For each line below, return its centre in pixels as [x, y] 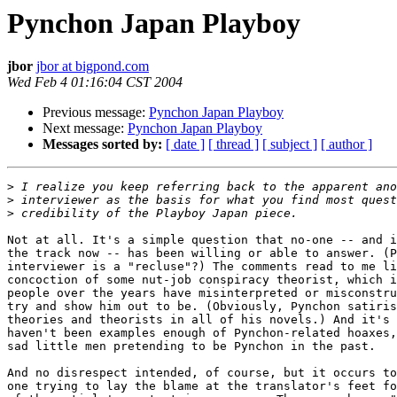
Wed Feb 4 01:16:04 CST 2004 [95, 82]
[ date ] [185, 144]
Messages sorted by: [102, 144]
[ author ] [346, 144]
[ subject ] [290, 144]
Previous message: [96, 113]
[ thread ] [234, 144]
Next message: [85, 128]
